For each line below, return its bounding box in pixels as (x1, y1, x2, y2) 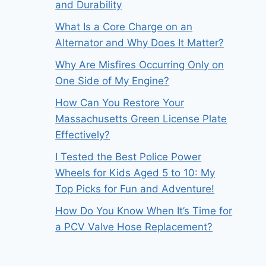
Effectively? (55, 129, 110, 141)
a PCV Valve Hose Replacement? (55, 221, 213, 233)
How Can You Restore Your (55, 97, 185, 109)
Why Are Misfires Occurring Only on (55, 59, 224, 71)
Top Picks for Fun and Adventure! (55, 183, 215, 195)
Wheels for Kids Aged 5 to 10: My (55, 167, 216, 179)
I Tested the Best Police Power (55, 151, 202, 163)
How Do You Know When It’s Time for (55, 205, 233, 217)
